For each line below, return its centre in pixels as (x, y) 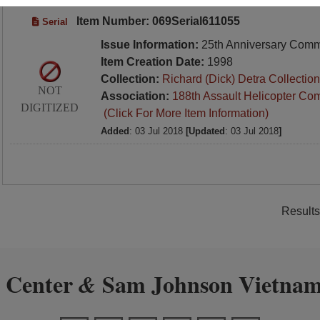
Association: (136, 96)
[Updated (205, 131)
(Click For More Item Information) (184, 113)
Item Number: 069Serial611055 (156, 21)
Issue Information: (151, 45)
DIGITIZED (50, 107)
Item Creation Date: (154, 62)
